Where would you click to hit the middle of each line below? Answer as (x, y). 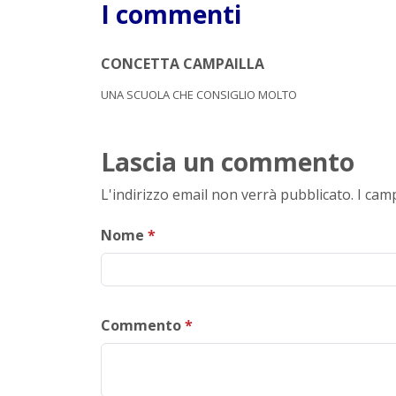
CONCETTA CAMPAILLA (183, 63)
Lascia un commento (228, 161)
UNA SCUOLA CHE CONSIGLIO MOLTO (199, 94)
